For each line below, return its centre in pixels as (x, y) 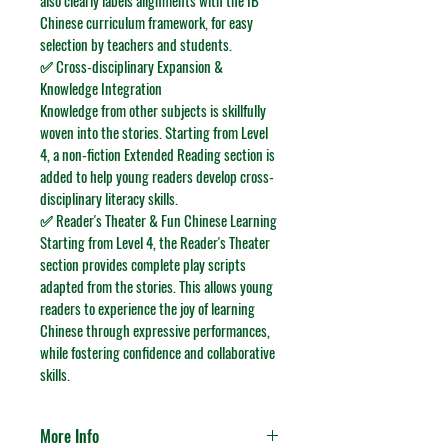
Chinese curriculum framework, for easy (148, 22)
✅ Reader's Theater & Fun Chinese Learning (158, 220)
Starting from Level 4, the (110, 242)
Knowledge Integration (101, 88)
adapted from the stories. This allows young (158, 286)
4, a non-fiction (82, 154)
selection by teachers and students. (136, 44)
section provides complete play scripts (144, 264)
